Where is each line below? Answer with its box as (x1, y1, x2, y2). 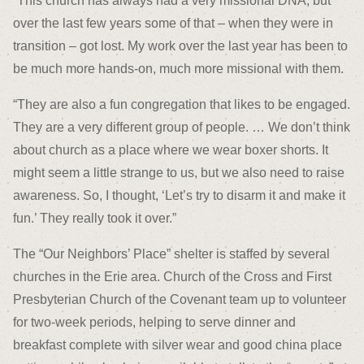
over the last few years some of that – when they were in (13, 16, 333, 31)
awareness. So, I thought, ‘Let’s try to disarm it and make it (13, 188, 345, 203)
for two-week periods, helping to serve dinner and (13, 315, 296, 330)
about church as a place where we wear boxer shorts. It (13, 143, 328, 158)
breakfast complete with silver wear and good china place (13, 338, 342, 353)
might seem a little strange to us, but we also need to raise (13, 166, 344, 180)
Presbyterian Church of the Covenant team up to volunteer (13, 292, 346, 307)
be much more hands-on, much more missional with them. (13, 62, 344, 76)
